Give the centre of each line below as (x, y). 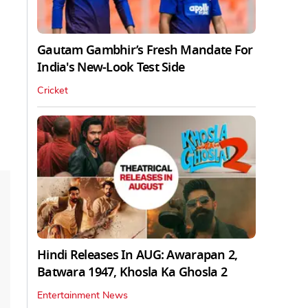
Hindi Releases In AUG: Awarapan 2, (137, 255)
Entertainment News (82, 295)
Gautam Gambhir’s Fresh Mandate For (145, 50)
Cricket (53, 90)
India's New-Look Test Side (111, 67)
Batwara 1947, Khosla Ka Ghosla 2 (132, 272)
